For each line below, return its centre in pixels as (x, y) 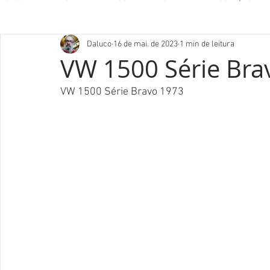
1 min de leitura (207, 44)
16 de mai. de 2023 (146, 44)
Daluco (99, 44)
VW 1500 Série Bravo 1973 (122, 92)
